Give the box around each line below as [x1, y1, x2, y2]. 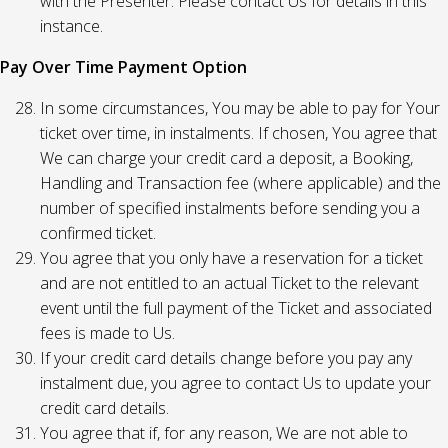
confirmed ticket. [40, 222, 156, 244]
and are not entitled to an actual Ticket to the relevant [40, 272, 419, 294]
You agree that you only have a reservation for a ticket [40, 247, 423, 269]
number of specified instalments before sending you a [40, 197, 420, 219]
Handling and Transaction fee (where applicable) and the [40, 172, 441, 194]
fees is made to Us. [40, 322, 175, 344]
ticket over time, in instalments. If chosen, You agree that [40, 122, 437, 144]
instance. [40, 15, 103, 37]
